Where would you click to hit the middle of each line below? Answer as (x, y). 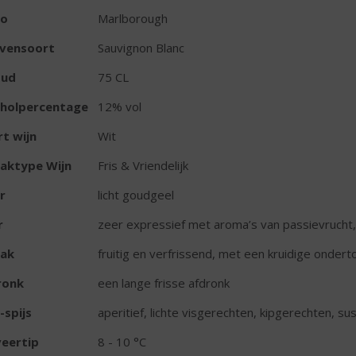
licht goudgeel (135, 194)
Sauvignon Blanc (141, 47)
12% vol (119, 106)
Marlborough (132, 18)
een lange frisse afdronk (163, 282)
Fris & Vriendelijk (143, 165)
